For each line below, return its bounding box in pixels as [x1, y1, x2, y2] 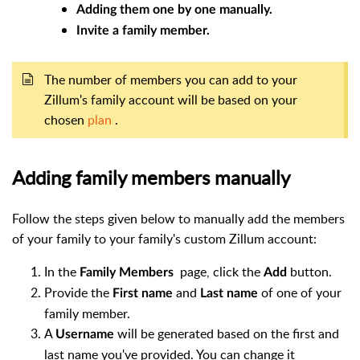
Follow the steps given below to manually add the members [12, 209, 345, 227]
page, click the [180, 262, 264, 280]
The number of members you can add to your [44, 70, 297, 88]
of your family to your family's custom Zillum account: [12, 229, 317, 247]
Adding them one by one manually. [76, 2, 272, 16]
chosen [44, 110, 88, 129]
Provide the [44, 283, 112, 301]
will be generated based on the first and [117, 324, 339, 342]
